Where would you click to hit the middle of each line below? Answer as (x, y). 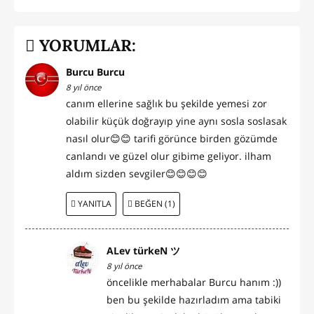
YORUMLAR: (86, 45)
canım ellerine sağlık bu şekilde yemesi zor (166, 104)
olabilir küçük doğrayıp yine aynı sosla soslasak (176, 121)
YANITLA (93, 204)
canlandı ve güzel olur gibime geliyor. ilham (169, 156)
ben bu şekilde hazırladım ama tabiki (194, 299)
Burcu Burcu (95, 72)
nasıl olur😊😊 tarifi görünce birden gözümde (172, 139)
